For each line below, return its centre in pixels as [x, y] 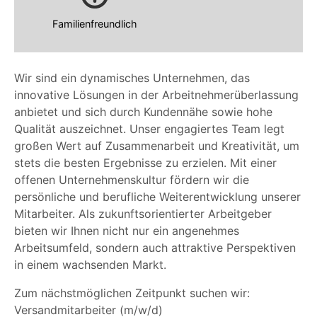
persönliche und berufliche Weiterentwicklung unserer [157, 197]
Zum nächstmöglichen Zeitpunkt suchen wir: [132, 293]
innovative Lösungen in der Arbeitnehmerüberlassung [156, 95]
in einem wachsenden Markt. [90, 265]
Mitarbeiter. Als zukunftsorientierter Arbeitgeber [143, 214]
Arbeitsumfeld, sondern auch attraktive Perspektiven [155, 248]
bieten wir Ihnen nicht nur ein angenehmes [127, 231]
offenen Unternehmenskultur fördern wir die [132, 180]
